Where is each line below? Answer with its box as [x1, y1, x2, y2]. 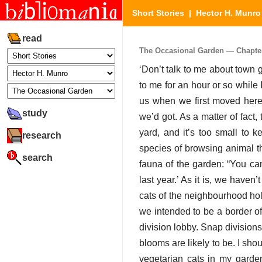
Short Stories [132, 8, 184, 18]
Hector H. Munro [196, 8, 261, 18]
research [22, 130, 61, 140]
